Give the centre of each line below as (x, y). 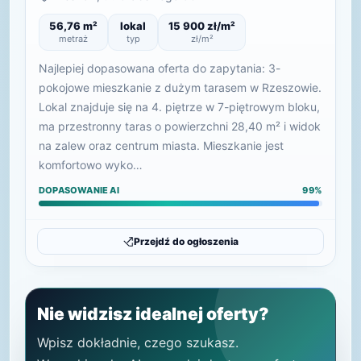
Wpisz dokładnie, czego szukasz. (138, 342)
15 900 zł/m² (202, 26)
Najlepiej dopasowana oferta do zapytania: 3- (160, 68)
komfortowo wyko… (91, 165)
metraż (73, 39)
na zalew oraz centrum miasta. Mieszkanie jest (161, 145)
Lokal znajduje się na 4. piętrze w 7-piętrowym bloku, (179, 107)
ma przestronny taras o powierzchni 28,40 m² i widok (180, 126)
